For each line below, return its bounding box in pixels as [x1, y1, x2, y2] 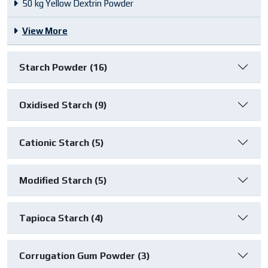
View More [22, 26, 68, 36]
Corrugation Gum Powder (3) [19, 249, 150, 261]
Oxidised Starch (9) [19, 99, 107, 111]
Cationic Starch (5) [19, 136, 104, 148]
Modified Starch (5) [19, 174, 107, 186]
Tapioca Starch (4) [19, 212, 103, 224]
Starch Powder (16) [19, 61, 108, 73]
